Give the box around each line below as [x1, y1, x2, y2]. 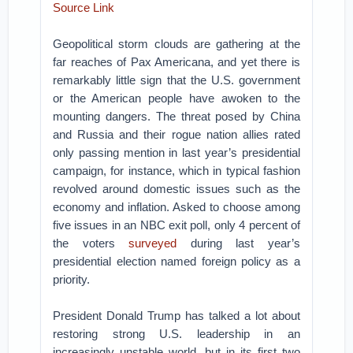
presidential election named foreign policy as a [53, 255, 300, 268]
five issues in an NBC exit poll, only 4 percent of [53, 218, 300, 232]
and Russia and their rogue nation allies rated [53, 128, 300, 141]
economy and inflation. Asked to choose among [53, 200, 300, 214]
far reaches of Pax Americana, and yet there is [53, 55, 300, 69]
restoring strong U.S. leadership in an [53, 327, 300, 340]
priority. [53, 273, 91, 286]
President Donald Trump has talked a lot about [53, 309, 300, 322]
